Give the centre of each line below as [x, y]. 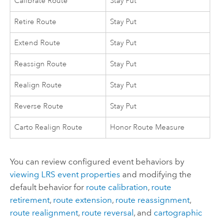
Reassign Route [41, 64]
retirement [29, 200]
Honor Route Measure [148, 128]
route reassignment [152, 200]
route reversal [107, 213]
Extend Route [38, 43]
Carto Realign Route [49, 128]
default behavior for [48, 187]
